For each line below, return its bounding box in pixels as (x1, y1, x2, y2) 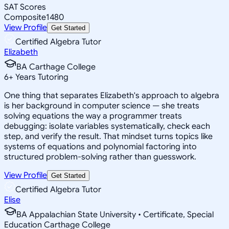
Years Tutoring (13, 72, 68, 82)
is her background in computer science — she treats (4, 100, 199, 111)
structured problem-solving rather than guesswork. (4, 151, 196, 162)
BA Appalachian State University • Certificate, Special (16, 209, 214, 220)
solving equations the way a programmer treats (4, 110, 182, 121)
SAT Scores (4, 2, 46, 12)
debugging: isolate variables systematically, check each (4, 121, 210, 131)
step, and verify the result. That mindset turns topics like (4, 131, 213, 142)
